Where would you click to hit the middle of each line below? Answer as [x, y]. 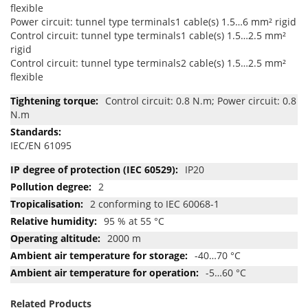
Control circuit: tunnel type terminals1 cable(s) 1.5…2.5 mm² [148, 35]
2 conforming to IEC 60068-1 [155, 203]
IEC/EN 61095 [41, 145]
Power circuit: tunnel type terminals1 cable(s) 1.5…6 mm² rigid [153, 21]
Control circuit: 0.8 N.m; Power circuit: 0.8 [201, 100]
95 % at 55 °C [134, 221]
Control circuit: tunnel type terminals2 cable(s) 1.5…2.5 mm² [148, 63]
